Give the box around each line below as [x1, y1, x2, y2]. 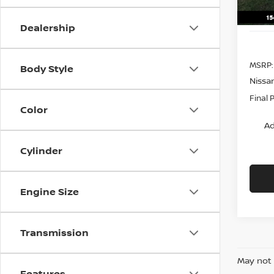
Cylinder [20, 144, 62, 157]
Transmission [20, 226, 89, 239]
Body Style [20, 62, 73, 75]
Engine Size [20, 185, 79, 198]
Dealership [20, 21, 75, 34]
